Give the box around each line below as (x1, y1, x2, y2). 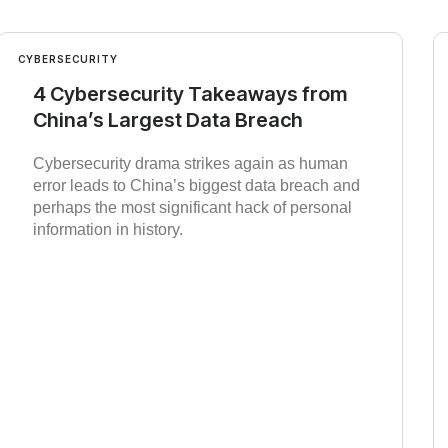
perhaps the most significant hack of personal (32, 199, 352, 217)
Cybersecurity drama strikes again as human (32, 155, 348, 173)
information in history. (32, 221, 183, 239)
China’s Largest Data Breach (32, 108, 303, 133)
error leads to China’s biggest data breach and (32, 177, 360, 195)
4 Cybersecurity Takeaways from (32, 82, 347, 107)
